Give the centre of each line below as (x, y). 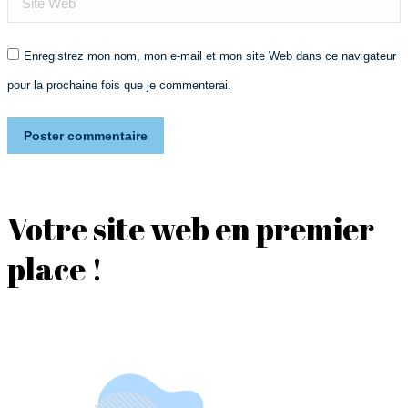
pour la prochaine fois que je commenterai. (119, 85)
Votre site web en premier (191, 229)
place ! (55, 269)
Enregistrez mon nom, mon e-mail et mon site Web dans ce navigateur (210, 56)
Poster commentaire (86, 136)
